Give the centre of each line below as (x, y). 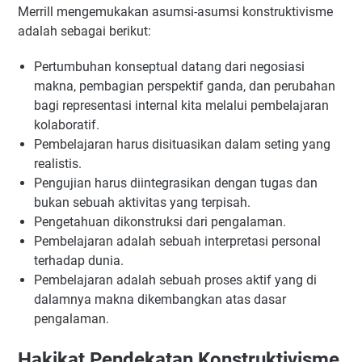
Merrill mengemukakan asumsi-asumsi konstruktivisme (175, 12)
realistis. (58, 164)
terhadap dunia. (79, 261)
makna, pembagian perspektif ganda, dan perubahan (185, 86)
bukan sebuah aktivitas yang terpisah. (142, 203)
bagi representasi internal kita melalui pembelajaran (181, 106)
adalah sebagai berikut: (84, 32)
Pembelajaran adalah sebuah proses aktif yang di (175, 280)
